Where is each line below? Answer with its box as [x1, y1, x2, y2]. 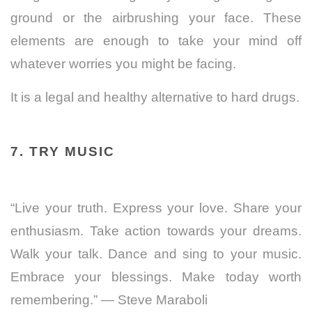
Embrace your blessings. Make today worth [10, 269, 302, 284]
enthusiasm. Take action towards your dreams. [10, 223, 302, 238]
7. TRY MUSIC [10, 143, 115, 159]
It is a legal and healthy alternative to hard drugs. [10, 89, 299, 104]
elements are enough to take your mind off [10, 33, 302, 48]
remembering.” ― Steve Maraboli [10, 292, 208, 307]
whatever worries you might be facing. [10, 56, 236, 71]
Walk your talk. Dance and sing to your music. [10, 246, 302, 261]
